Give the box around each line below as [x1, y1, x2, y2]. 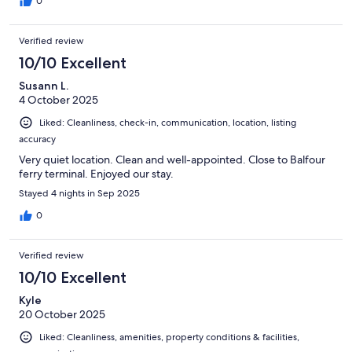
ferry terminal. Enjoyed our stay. [19, 167, 174, 181]
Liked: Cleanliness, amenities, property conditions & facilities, [39, 331, 299, 344]
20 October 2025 [19, 307, 105, 322]
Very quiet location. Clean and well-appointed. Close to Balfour [19, 152, 325, 167]
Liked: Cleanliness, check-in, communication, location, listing [39, 116, 296, 130]
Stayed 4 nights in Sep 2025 [19, 187, 140, 200]
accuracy [19, 133, 56, 146]
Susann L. [19, 79, 68, 93]
